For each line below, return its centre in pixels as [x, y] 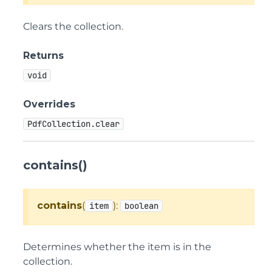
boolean [141, 206]
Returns [43, 56]
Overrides [49, 104]
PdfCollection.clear [73, 124]
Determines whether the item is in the [117, 247]
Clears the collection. [73, 26]
